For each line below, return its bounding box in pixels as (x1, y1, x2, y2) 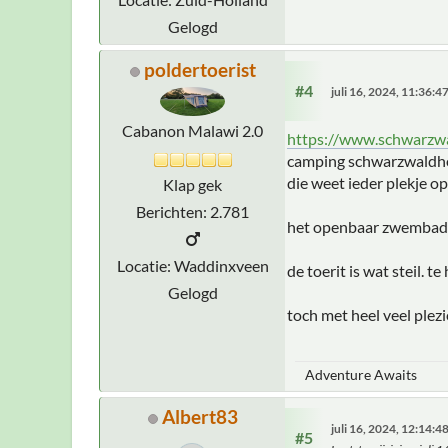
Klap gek (163, 175, 222, 195)
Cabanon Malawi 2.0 (122, 121, 263, 141)
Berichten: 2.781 (136, 202, 249, 222)
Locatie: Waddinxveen (116, 256, 269, 276)
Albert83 (161, 405, 238, 429)
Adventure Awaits (305, 366, 417, 384)
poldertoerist (143, 58, 256, 82)
